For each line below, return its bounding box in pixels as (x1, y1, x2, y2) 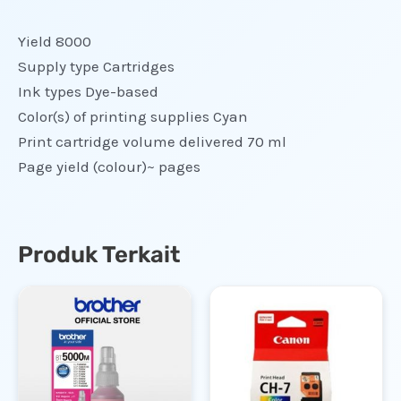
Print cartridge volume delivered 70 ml (18, 132, 286, 151)
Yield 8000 (18, 32, 91, 51)
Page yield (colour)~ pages (18, 158, 200, 176)
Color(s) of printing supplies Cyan (18, 107, 248, 126)
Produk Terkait (18, 241, 180, 269)
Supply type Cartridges (18, 57, 175, 76)
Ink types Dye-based (18, 82, 158, 101)
